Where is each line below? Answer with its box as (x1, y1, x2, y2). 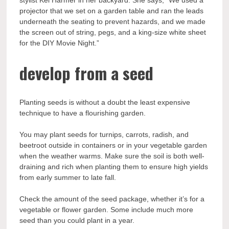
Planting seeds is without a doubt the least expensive (19, 98, 191, 106)
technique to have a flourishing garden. (19, 108, 146, 117)
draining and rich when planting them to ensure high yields (19, 162, 209, 171)
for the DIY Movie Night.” (19, 39, 100, 48)
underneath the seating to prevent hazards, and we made (19, 17, 206, 26)
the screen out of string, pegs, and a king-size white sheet (19, 28, 207, 37)
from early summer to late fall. (19, 173, 117, 181)
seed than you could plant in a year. (19, 216, 135, 224)
